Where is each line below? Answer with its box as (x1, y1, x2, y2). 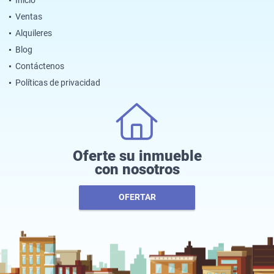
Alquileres (15, 28, 52, 38)
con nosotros (94, 160, 180, 178)
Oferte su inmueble (72, 147, 202, 165)
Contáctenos (15, 61, 64, 71)
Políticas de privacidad (15, 77, 100, 87)
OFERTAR (118, 192, 156, 202)
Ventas (15, 11, 42, 21)
